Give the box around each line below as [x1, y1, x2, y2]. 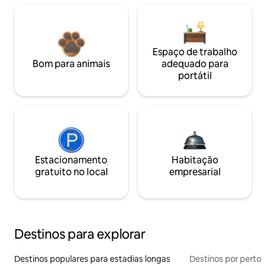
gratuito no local [34, 165, 108, 178]
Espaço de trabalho [152, 45, 237, 58]
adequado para [161, 57, 229, 70]
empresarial [169, 165, 221, 178]
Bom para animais [33, 57, 110, 70]
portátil [178, 69, 212, 82]
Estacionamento [35, 153, 107, 166]
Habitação [171, 153, 218, 166]
